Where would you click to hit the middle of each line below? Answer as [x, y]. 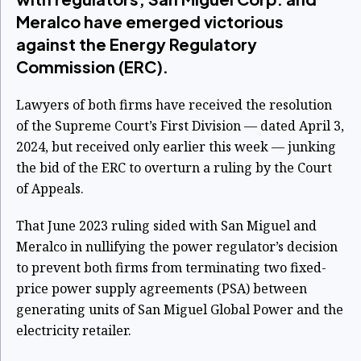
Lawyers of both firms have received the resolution [174, 105]
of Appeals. [50, 189]
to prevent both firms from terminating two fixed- [171, 268]
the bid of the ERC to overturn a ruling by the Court [174, 168]
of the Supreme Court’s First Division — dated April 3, [180, 126]
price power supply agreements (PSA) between [162, 289]
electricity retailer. [74, 331]
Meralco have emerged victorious [150, 22]
